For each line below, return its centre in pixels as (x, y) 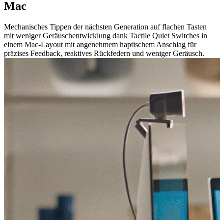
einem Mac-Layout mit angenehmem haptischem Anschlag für (100, 45)
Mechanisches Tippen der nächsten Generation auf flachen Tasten (105, 27)
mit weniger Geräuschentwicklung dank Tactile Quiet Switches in (106, 36)
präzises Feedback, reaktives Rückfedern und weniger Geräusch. (104, 54)
